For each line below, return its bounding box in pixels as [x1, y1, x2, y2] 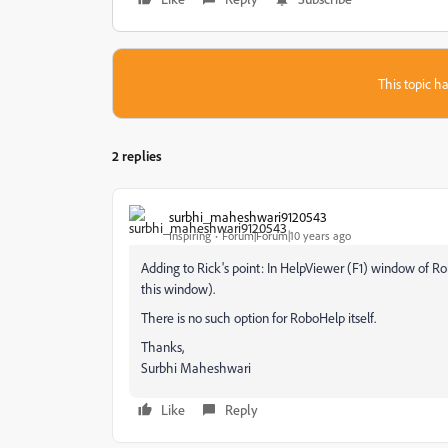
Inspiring [169, 227, 211, 243]
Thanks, [141, 338, 184, 355]
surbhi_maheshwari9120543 [169, 207, 327, 225]
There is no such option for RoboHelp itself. [141, 309, 376, 326]
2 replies [112, 147, 162, 164]
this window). [141, 280, 215, 297]
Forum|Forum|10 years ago [222, 227, 351, 243]
